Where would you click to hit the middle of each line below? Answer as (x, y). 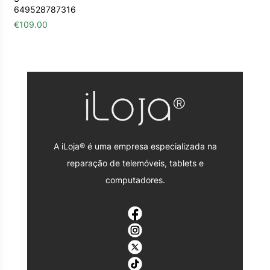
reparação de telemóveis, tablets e (135, 163)
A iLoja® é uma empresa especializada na (135, 146)
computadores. (135, 180)
